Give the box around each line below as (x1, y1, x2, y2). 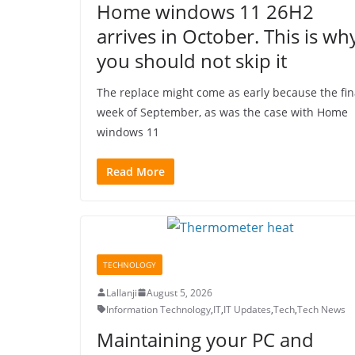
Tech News (297, 302, 345, 316)
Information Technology (106, 302, 211, 316)
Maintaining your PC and (97, 326, 314, 353)
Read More (106, 163, 165, 179)
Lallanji (106, 285, 137, 300)
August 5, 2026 (147, 285, 212, 300)
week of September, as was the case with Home (97, 104, 348, 120)
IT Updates (223, 302, 271, 316)
